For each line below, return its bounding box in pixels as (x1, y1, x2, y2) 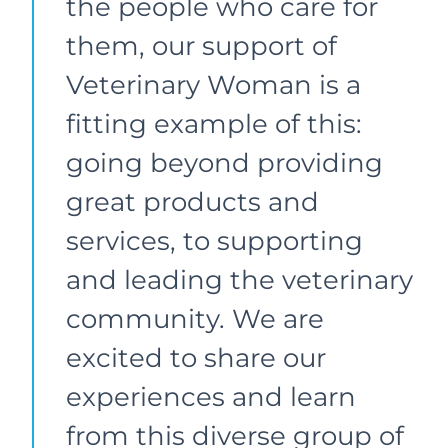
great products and (66, 185, 319, 218)
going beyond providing (66, 146, 383, 179)
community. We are (66, 302, 324, 335)
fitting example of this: (66, 107, 362, 140)
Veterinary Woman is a (66, 68, 361, 101)
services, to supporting (66, 224, 363, 257)
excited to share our (66, 341, 326, 374)
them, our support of (66, 29, 337, 62)
